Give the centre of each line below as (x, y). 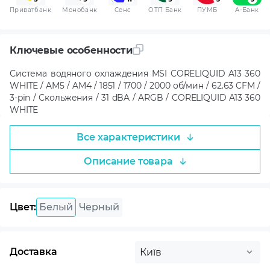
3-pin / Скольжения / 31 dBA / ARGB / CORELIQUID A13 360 (135, 97)
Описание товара (128, 161)
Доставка (33, 252)
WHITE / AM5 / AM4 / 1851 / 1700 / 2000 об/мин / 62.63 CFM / (135, 85)
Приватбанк (30, 10)
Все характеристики (128, 137)
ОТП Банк (165, 10)
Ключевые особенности (71, 50)
